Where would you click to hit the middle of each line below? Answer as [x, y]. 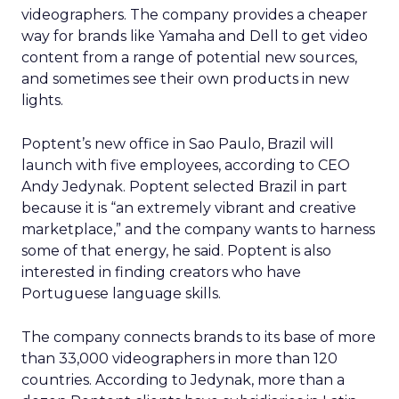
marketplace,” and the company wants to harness [198, 229]
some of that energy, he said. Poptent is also [176, 251]
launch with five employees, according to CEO [186, 165]
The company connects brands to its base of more [199, 337]
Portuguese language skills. [121, 293]
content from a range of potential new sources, [189, 57]
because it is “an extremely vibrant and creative [189, 208]
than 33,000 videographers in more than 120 [179, 358]
